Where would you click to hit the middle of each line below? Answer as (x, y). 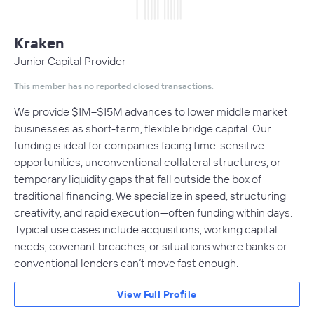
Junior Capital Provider (70, 61)
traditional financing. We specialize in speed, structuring (150, 196)
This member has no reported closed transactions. (114, 86)
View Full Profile (157, 295)
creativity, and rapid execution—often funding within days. (153, 213)
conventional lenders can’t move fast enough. (126, 263)
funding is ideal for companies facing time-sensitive (139, 145)
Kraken (39, 43)
